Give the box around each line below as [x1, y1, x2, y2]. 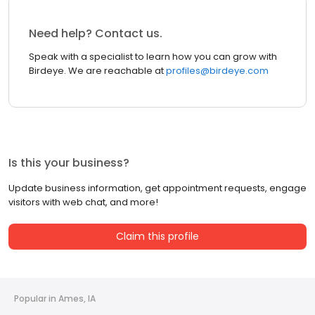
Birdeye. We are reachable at [29, 64, 164, 78]
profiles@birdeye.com [164, 64, 269, 78]
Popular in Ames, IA [14, 292, 96, 305]
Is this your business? [8, 155, 129, 172]
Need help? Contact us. [29, 25, 162, 42]
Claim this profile [116, 229, 199, 244]
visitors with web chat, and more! [8, 195, 158, 210]
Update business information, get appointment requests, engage [8, 181, 307, 195]
